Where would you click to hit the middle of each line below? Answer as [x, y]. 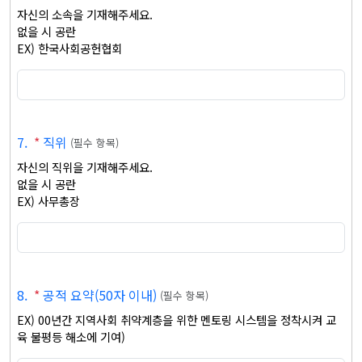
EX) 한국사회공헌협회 [69, 48]
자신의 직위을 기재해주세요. [86, 167]
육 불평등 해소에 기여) [71, 337]
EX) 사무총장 [48, 201]
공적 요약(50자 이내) [100, 295]
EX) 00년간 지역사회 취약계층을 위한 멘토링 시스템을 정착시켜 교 [177, 320]
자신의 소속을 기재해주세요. [86, 14]
